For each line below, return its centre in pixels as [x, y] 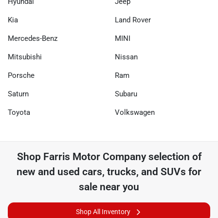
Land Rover [133, 20]
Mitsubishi [25, 57]
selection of [173, 156]
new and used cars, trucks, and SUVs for [109, 172]
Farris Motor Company [94, 156]
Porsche [21, 75]
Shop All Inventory [103, 211]
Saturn [18, 94]
